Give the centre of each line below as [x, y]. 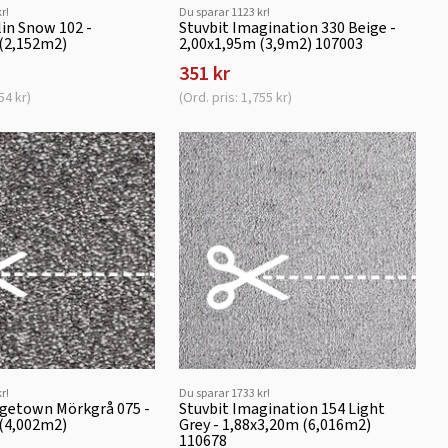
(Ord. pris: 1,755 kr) [236, 97]
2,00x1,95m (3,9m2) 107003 [271, 43]
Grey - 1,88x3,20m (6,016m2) [275, 424]
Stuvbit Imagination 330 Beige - [288, 27]
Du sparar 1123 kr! [225, 11]
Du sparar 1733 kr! [225, 392]
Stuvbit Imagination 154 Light [282, 408]
